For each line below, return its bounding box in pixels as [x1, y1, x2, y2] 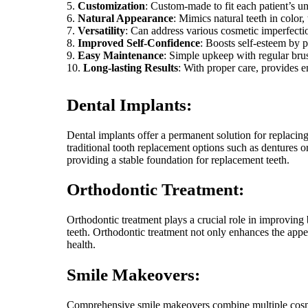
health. [67, 239, 96, 251]
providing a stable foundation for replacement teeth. [67, 153, 289, 166]
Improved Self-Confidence [78, 37, 200, 49]
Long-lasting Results [83, 62, 178, 74]
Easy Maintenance [78, 49, 164, 62]
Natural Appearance [78, 12, 173, 25]
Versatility [78, 25, 125, 37]
